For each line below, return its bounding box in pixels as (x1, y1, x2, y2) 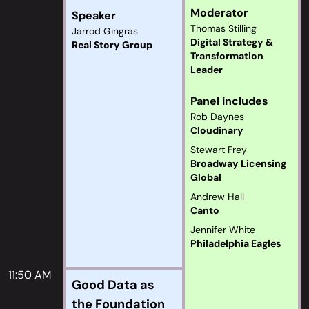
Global (190, 171, 221, 183)
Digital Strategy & (190, 36, 273, 48)
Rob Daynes (190, 110, 244, 123)
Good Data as (72, 277, 154, 293)
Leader (190, 63, 223, 76)
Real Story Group (72, 39, 152, 51)
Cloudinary (190, 124, 243, 137)
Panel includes (190, 94, 268, 108)
